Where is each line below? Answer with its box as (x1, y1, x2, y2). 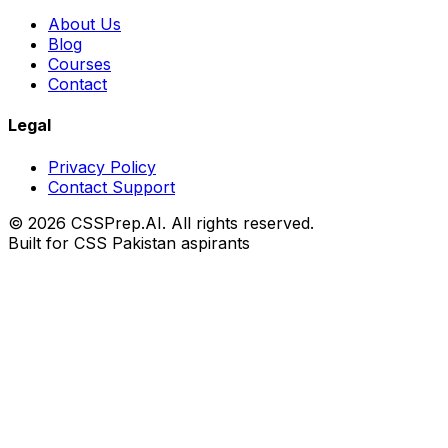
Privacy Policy (48, 156, 156, 177)
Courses (48, 54, 111, 75)
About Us (48, 14, 121, 35)
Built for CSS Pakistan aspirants (8, 232, 250, 253)
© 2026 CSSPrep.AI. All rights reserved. (8, 212, 314, 233)
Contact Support (48, 176, 175, 197)
